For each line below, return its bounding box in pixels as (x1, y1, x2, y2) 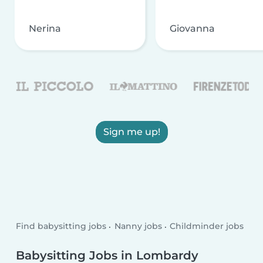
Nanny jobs (114, 221, 162, 232)
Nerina (29, 22, 61, 34)
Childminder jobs (170, 221, 244, 232)
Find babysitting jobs (16, 221, 107, 232)
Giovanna (170, 22, 215, 34)
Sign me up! (103, 126, 160, 137)
